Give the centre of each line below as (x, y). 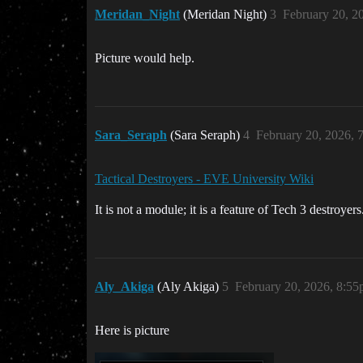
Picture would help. (145, 58)
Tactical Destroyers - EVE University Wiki (204, 179)
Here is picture (132, 330)
